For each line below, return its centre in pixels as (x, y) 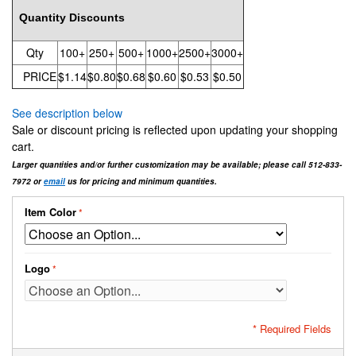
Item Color (50, 212)
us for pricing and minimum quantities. (141, 182)
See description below (67, 113)
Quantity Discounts (69, 18)
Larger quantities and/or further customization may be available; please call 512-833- (177, 165)
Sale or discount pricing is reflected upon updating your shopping (175, 130)
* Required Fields (292, 329)
